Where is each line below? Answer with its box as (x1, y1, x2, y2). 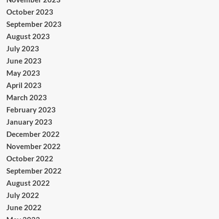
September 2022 (6, 166, 62, 175)
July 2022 (6, 191, 39, 200)
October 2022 (6, 154, 53, 163)
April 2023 (6, 81, 42, 90)
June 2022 (6, 203, 42, 212)
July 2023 (6, 44, 39, 53)
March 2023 (6, 93, 47, 102)
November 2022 (6, 142, 61, 151)
